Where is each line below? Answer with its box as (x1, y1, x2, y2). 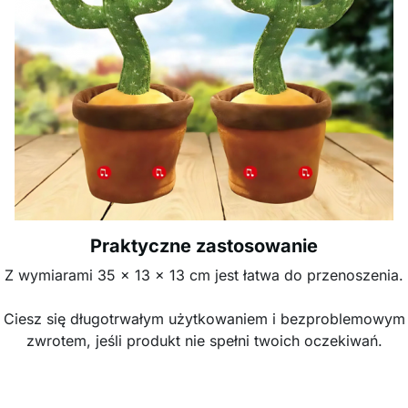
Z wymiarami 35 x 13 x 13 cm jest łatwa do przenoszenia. (5, 266, 403, 284)
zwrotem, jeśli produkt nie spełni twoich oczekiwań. (25, 331, 382, 350)
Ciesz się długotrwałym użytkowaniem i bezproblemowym (3, 310, 405, 328)
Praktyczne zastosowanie (90, 235, 318, 257)
